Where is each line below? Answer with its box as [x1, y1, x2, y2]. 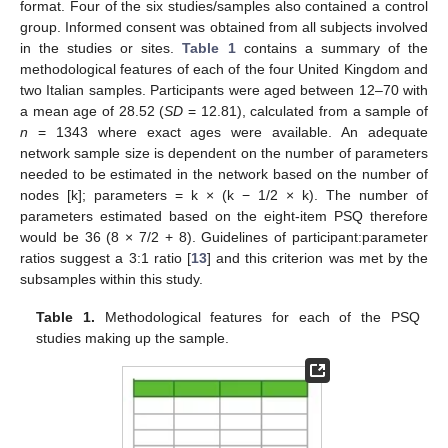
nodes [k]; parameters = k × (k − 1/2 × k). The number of [20, 187, 428, 203]
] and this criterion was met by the [206, 250, 429, 266]
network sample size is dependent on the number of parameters [20, 145, 428, 161]
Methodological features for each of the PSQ [95, 309, 420, 326]
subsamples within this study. [20, 271, 203, 287]
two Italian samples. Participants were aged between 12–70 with [20, 82, 428, 98]
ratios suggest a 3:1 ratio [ [20, 250, 191, 266]
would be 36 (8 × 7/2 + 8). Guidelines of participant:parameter [20, 229, 428, 245]
